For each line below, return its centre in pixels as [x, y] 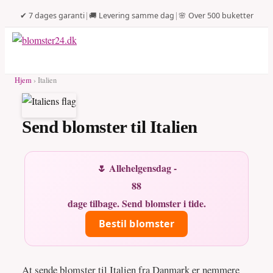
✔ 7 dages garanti [52, 16]
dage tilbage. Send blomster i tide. [136, 204]
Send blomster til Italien [110, 127]
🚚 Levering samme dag [131, 16]
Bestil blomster [136, 224]
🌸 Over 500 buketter [216, 16]
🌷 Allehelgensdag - [136, 168]
